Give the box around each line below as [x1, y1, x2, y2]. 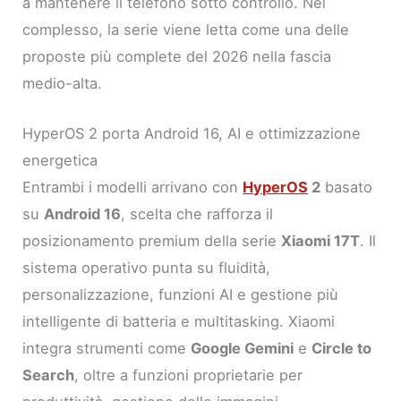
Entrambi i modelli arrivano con [22, 177, 243, 196]
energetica [22, 150, 98, 169]
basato [320, 177, 373, 196]
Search [22, 365, 75, 384]
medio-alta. [22, 73, 103, 92]
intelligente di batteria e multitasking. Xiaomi [22, 311, 336, 330]
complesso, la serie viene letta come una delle [22, 20, 350, 38]
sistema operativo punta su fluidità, [22, 258, 271, 277]
